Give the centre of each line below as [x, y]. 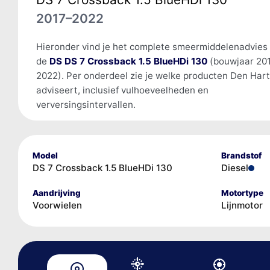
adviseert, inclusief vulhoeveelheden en [122, 90]
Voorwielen [57, 205]
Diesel [234, 168]
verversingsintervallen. [86, 104]
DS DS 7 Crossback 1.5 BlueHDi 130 [128, 61]
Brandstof [241, 155]
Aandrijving [56, 193]
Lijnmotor [242, 205]
